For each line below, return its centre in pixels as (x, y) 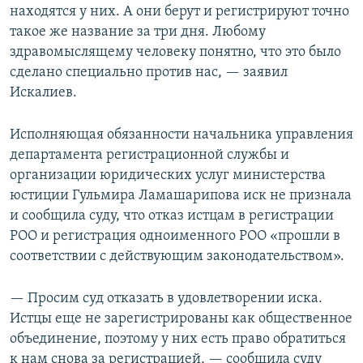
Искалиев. (43, 93)
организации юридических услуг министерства (168, 176)
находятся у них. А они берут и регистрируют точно (179, 12)
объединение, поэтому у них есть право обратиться (178, 340)
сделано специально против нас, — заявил (149, 73)
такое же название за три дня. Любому (138, 32)
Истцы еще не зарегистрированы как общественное (181, 319)
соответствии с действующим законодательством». (177, 257)
